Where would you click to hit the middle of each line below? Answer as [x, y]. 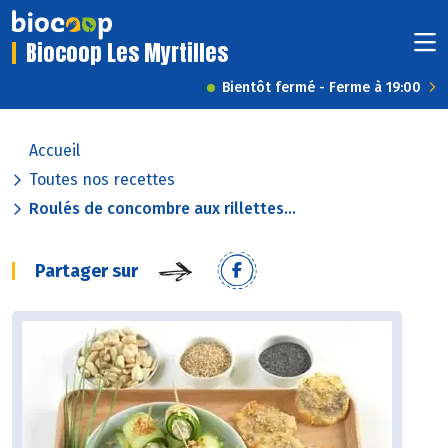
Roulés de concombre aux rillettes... [162, 209]
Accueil [54, 151]
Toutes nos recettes [102, 180]
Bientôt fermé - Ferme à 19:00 [321, 88]
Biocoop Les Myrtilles [127, 53]
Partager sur [86, 271]
